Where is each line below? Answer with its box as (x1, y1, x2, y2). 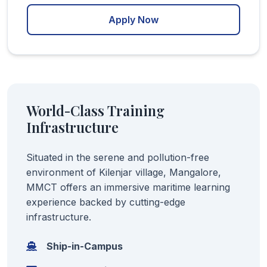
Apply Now (108, 13, 159, 26)
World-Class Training (26, 101, 164, 120)
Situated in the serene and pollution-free (26, 151, 209, 163)
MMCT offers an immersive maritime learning (26, 181, 230, 193)
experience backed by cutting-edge (26, 195, 185, 208)
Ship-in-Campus (46, 240, 123, 252)
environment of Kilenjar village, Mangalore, (26, 166, 221, 178)
